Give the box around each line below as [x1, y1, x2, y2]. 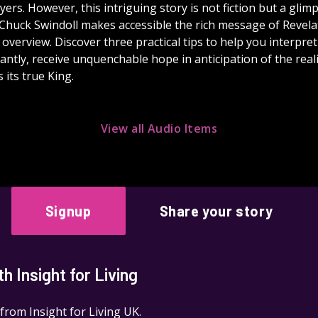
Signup [45, 202, 92, 219]
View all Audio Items [100, 120, 218, 136]
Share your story [159, 202, 273, 219]
